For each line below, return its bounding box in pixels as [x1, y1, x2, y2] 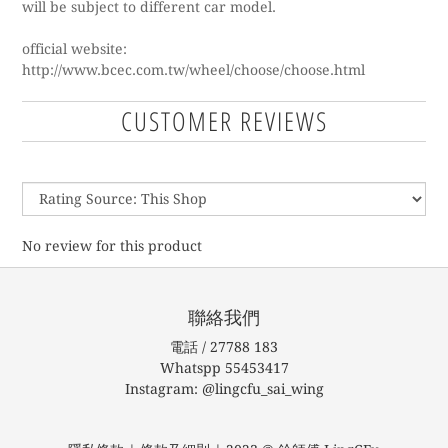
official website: [22, 41, 127, 57]
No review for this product [22, 238, 202, 254]
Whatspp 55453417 [159, 360, 289, 376]
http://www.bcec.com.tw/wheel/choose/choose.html [22, 62, 365, 78]
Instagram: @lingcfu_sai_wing [124, 381, 324, 397]
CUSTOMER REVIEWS [120, 103, 328, 139]
